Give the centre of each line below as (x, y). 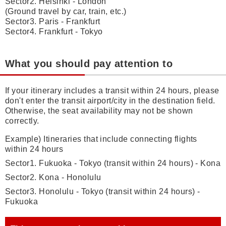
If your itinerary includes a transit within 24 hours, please (112, 91)
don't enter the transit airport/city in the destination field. (110, 101)
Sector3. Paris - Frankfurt (53, 21)
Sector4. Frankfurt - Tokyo (54, 32)
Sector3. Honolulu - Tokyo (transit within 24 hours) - (103, 191)
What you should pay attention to (89, 64)
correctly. (22, 121)
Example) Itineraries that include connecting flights (101, 139)
